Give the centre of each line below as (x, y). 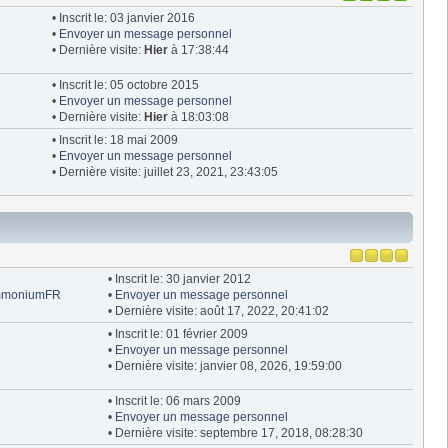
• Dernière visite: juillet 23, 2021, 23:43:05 (164, 171)
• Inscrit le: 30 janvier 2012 (179, 278)
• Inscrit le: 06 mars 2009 (174, 400)
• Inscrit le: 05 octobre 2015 (125, 84)
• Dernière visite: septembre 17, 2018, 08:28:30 (235, 432)
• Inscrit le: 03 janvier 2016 (123, 17)
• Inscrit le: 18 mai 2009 (114, 139)
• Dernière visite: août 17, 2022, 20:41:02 (218, 310)
